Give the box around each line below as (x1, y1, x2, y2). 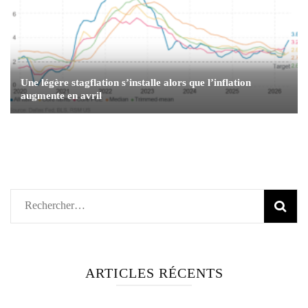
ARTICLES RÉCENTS (85, 265, 223, 281)
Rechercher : (25, 199, 80, 212)
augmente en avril (21, 90, 102, 102)
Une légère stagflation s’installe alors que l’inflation (21, 77, 251, 89)
